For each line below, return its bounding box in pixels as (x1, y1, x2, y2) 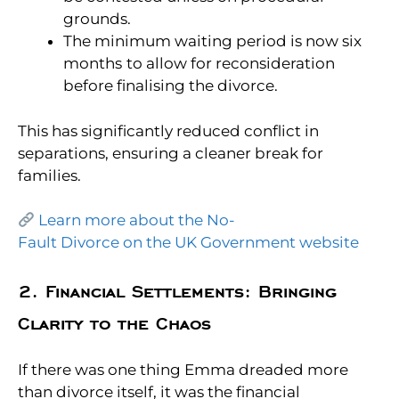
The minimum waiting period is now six (63, 32, 362, 51)
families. (18, 166, 81, 184)
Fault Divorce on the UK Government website (18, 233, 359, 252)
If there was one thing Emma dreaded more (18, 360, 348, 379)
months (63, 54, 122, 73)
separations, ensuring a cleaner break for (18, 143, 323, 162)
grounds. (63, 10, 131, 28)
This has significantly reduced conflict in (18, 121, 319, 140)
